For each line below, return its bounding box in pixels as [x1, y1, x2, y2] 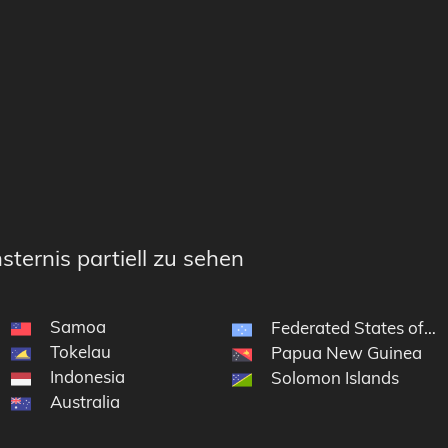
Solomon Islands [271, 367, 400, 389]
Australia [49, 391, 120, 413]
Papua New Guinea [271, 342, 423, 364]
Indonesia [49, 366, 125, 388]
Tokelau [49, 341, 111, 363]
